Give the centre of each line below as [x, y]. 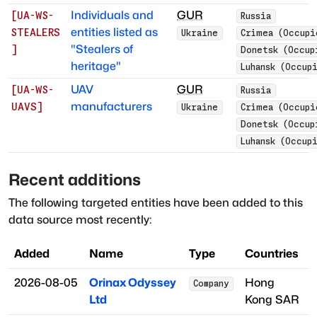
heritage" [96, 67]
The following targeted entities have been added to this [156, 203]
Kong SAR [272, 300]
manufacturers [111, 107]
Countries [272, 254]
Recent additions [75, 180]
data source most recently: [80, 220]
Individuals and [112, 16]
